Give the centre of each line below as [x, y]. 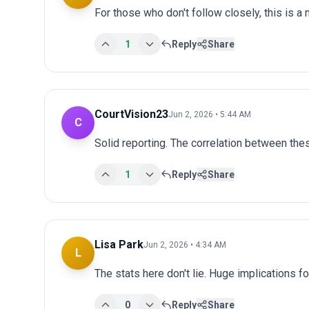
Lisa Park [119, 244]
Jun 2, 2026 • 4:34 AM [185, 245]
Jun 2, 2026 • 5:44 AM [210, 114]
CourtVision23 [131, 114]
